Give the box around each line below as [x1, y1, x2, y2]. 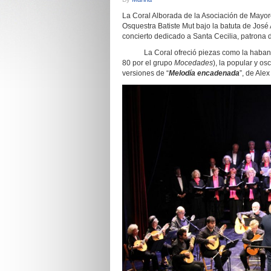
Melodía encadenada [169, 69, 240, 77]
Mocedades [174, 59, 213, 67]
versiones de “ [122, 69, 169, 77]
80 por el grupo [122, 59, 174, 67]
